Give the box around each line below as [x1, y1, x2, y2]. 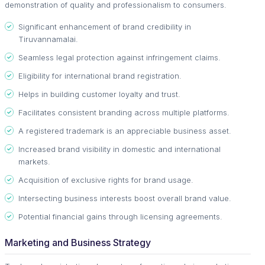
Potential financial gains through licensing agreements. [18, 211, 222, 221]
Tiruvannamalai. [18, 34, 78, 44]
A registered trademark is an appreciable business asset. [18, 125, 231, 135]
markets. [18, 156, 50, 166]
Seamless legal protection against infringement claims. [18, 52, 221, 62]
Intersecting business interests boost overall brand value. [18, 193, 231, 203]
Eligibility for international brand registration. [18, 70, 182, 80]
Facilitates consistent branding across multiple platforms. [18, 107, 230, 117]
